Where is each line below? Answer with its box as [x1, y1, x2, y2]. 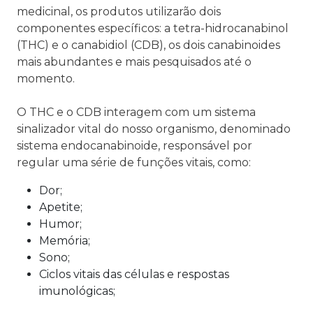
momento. [17, 72, 75, 86]
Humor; [39, 217, 82, 231]
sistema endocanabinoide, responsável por [17, 139, 252, 153]
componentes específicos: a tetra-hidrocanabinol [17, 22, 289, 36]
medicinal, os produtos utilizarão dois [17, 5, 221, 19]
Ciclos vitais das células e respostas [39, 268, 229, 282]
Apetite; [39, 201, 82, 214]
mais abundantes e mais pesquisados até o [17, 55, 252, 69]
